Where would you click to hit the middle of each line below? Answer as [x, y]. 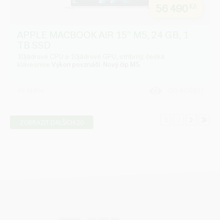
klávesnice [34, 65]
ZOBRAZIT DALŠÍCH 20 [54, 123]
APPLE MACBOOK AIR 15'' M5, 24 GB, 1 [103, 35]
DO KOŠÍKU [188, 92]
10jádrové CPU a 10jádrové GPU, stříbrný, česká [91, 57]
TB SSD [34, 46]
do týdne [31, 90]
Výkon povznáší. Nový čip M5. [96, 65]
